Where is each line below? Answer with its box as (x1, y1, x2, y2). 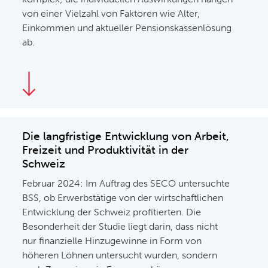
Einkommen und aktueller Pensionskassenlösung (22, 22, 232, 33)
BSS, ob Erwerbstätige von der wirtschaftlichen (22, 192, 224, 203)
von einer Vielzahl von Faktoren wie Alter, (22, 8, 200, 19)
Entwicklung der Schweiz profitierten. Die (22, 206, 202, 218)
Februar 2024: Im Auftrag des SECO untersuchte (22, 178, 230, 189)
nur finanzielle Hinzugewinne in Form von (22, 235, 202, 246)
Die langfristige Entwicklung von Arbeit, (22, 129, 230, 143)
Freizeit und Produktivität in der (22, 143, 189, 157)
